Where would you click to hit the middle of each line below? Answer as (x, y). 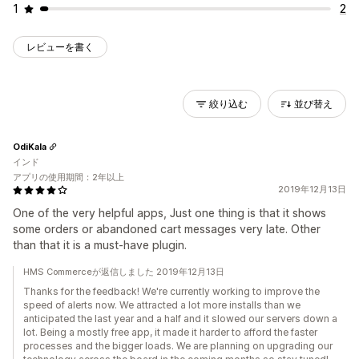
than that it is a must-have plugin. (100, 245)
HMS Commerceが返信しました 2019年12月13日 (124, 272)
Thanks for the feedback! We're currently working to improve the (171, 291)
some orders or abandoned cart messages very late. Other (167, 229)
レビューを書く (60, 47)
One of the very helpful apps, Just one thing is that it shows (169, 213)
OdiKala (30, 146)
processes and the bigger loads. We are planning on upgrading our (178, 346)
